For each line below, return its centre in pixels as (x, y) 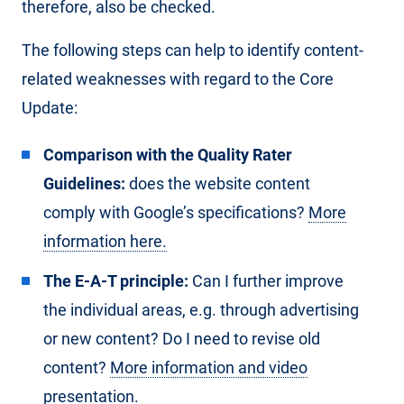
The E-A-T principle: (116, 280)
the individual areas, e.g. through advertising (201, 309)
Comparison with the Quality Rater (168, 154)
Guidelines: (84, 183)
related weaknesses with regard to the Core (178, 78)
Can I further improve (266, 280)
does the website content (218, 183)
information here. (105, 241)
